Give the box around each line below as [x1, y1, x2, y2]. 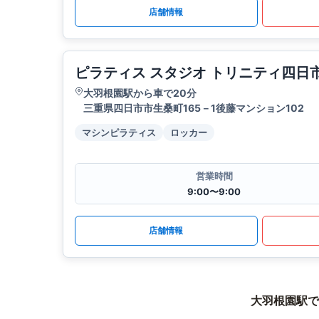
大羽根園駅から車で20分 [83, 87, 197, 100]
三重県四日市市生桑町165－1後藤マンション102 [83, 102, 304, 115]
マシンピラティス [82, 127, 156, 139]
